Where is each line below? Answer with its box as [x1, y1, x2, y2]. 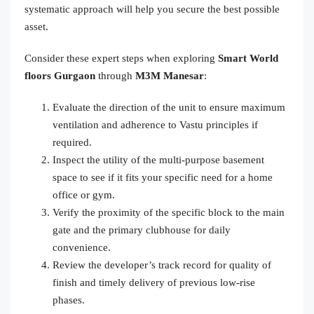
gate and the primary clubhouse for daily [53, 224, 231, 235]
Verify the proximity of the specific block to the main [53, 206, 285, 218]
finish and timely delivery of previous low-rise [53, 276, 255, 288]
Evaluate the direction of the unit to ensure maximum [53, 101, 285, 113]
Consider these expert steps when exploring [25, 52, 218, 64]
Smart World [218, 52, 278, 64]
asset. [25, 20, 48, 32]
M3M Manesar [135, 69, 204, 81]
